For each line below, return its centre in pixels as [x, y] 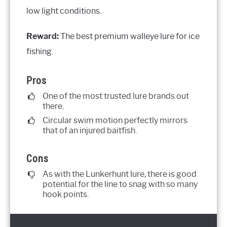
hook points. [66, 195]
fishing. [40, 52]
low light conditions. [64, 11]
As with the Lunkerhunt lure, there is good [120, 174]
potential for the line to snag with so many [120, 184]
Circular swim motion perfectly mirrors [115, 120]
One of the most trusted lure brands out [116, 96]
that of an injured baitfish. [90, 130]
